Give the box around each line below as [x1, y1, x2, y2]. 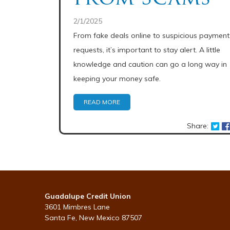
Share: [187, 121, 209, 130]
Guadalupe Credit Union [45, 191, 131, 201]
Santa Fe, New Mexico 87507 [45, 213, 142, 222]
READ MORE [84, 98, 120, 106]
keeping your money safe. [73, 74, 161, 83]
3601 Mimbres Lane [45, 202, 110, 212]
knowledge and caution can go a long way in [73, 60, 227, 69]
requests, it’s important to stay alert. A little [73, 45, 220, 54]
